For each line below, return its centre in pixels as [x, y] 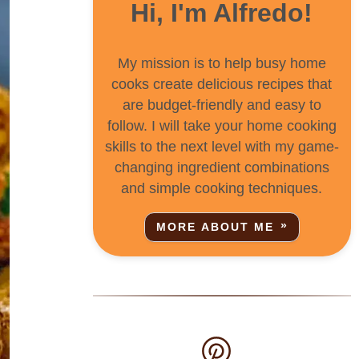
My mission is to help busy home [222, 63]
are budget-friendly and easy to [222, 105]
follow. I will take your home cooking [222, 125]
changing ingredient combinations [222, 167]
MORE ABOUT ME [216, 228]
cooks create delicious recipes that [222, 84]
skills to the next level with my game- [222, 146]
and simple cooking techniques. [222, 188]
